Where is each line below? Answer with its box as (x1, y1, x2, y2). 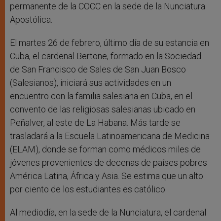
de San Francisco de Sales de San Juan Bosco (10, 64, 186, 75)
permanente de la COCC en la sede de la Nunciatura (10, 1, 205, 12)
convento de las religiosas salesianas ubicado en (10, 104, 195, 115)
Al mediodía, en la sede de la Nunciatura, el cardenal (10, 207, 206, 218)
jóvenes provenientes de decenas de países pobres (10, 157, 207, 168)
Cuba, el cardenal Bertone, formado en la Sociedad (10, 51, 201, 62)
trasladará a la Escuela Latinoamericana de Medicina (10, 131, 210, 142)
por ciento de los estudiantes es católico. (10, 184, 167, 195)
